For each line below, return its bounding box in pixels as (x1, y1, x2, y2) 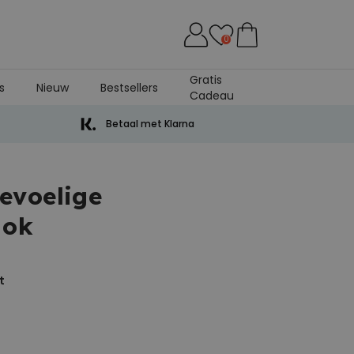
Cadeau (190, 87, 235, 104)
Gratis (190, 71, 223, 88)
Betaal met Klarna (106, 117, 195, 130)
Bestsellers (100, 79, 159, 96)
